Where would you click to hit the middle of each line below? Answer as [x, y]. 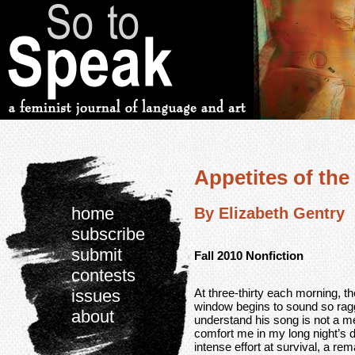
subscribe [108, 234]
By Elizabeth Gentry [269, 213]
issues [96, 296]
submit [97, 255]
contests [103, 275]
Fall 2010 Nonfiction [249, 255]
